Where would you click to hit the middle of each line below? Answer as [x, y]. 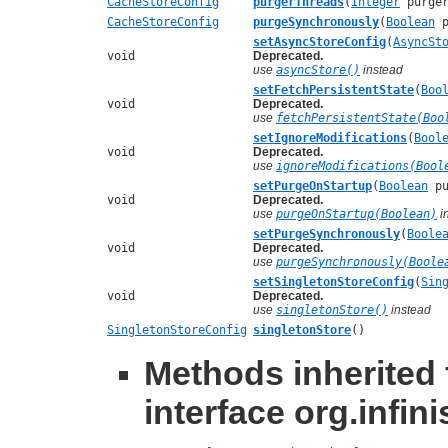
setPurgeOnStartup [312, 185]
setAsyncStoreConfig [319, 41]
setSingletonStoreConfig [333, 281]
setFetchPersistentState [333, 89]
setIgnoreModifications [330, 137]
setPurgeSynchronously [326, 233]
